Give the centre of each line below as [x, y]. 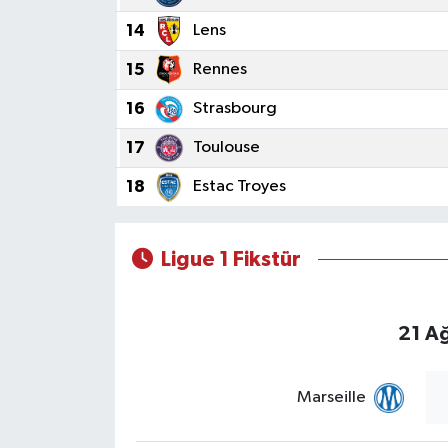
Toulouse [226, 147]
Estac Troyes [239, 186]
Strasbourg [235, 108]
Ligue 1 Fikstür [231, 259]
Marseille [331, 398]
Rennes [220, 69]
